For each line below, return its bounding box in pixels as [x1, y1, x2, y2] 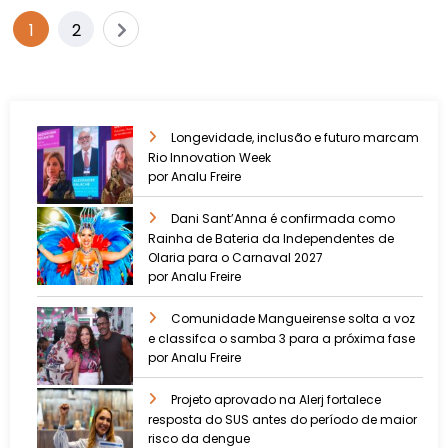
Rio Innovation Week [148, 149, 271, 167]
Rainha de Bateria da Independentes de [148, 230, 394, 248]
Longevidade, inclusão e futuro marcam [171, 129, 419, 147]
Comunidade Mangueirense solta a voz [171, 310, 415, 328]
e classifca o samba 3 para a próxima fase [148, 330, 415, 348]
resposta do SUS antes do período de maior [148, 411, 417, 429]
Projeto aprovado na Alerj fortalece [171, 391, 381, 409]
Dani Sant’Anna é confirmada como [171, 210, 395, 228]
